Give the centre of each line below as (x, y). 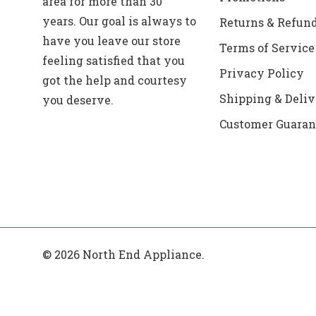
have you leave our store (111, 41)
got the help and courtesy (115, 80)
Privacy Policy (261, 73)
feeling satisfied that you (114, 61)
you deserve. (78, 100)
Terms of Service (267, 48)
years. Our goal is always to (119, 21)
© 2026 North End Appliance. (123, 255)
